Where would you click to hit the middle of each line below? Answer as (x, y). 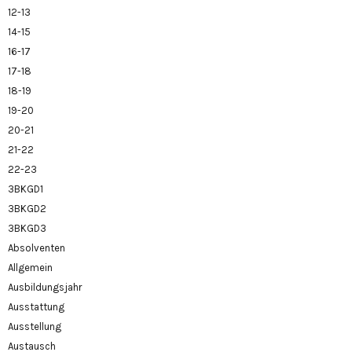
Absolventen (37, 247)
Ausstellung (35, 326)
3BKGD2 (27, 208)
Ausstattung (36, 306)
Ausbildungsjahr (45, 287)
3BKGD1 (26, 189)
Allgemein (30, 267)
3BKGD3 (27, 228)
